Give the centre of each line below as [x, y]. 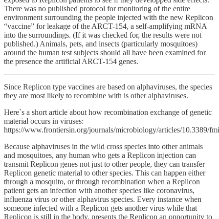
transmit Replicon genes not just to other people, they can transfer [104, 164]
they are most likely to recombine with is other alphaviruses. [96, 96]
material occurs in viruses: [44, 121]
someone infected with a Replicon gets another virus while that [100, 208]
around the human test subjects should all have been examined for [105, 53]
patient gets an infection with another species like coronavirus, [99, 191]
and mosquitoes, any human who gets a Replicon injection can [100, 155]
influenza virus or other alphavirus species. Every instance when [103, 199]
